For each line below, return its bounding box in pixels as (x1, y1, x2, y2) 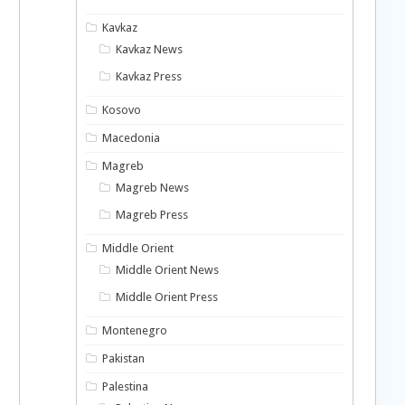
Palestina (102, 380, 149, 393)
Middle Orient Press (116, 290, 219, 304)
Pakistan (102, 352, 146, 365)
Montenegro (102, 324, 168, 337)
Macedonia (102, 131, 161, 145)
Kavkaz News (116, 42, 184, 56)
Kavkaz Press (116, 70, 183, 83)
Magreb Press (116, 208, 189, 221)
